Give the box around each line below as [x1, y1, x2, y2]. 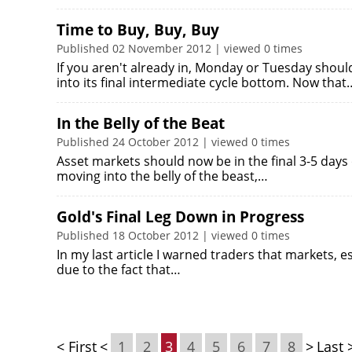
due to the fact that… [57, 261, 181, 278]
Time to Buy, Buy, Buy [57, 20, 219, 40]
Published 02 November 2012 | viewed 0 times [57, 41, 302, 56]
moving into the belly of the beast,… [57, 167, 268, 185]
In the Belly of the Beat [57, 113, 225, 134]
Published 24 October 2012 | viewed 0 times [57, 134, 290, 149]
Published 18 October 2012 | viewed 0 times [57, 228, 290, 243]
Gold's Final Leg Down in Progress [57, 207, 304, 227]
